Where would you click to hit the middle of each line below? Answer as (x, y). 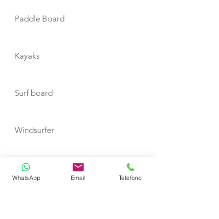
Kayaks (27, 56)
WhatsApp (26, 177)
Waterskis (32, 204)
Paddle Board (40, 19)
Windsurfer (34, 130)
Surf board (34, 93)
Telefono (130, 177)
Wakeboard (36, 167)
